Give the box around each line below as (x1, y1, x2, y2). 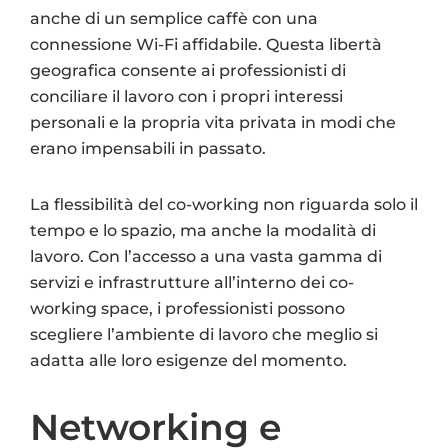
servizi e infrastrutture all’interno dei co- (30, 272, 354, 292)
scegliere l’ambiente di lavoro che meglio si (30, 324, 378, 344)
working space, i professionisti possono (30, 298, 345, 318)
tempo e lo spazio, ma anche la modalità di (30, 220, 376, 240)
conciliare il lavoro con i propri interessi (30, 86, 343, 106)
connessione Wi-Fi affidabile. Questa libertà (30, 34, 382, 54)
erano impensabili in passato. (30, 138, 266, 158)
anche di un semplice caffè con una (30, 8, 318, 28)
